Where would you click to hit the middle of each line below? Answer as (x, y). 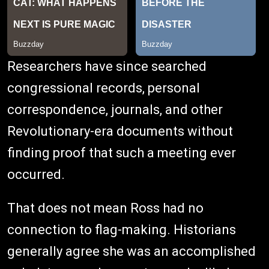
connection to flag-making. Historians (122, 230)
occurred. (36, 175)
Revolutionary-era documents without (120, 131)
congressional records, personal (104, 88)
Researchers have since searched (107, 67)
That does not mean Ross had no (105, 208)
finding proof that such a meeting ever (122, 153)
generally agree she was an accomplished (131, 252)
